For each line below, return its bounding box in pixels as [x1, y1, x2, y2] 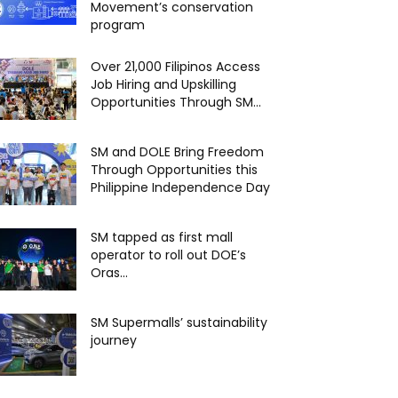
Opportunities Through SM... [91, 92, 261, 111]
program [91, 15, 145, 34]
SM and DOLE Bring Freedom [91, 142, 264, 161]
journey [91, 330, 137, 349]
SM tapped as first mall [91, 227, 233, 246]
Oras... [91, 263, 128, 282]
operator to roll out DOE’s [91, 245, 246, 264]
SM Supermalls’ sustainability [91, 313, 267, 331]
